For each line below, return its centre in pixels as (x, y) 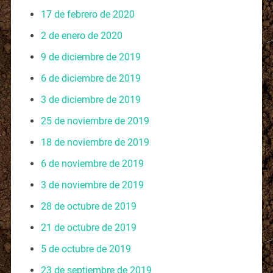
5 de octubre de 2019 (86, 249)
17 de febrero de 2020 (87, 14)
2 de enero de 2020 (81, 35)
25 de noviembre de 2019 (95, 121)
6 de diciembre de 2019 (90, 78)
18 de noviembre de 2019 (95, 142)
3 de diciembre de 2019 (90, 99)
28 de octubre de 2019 (88, 206)
